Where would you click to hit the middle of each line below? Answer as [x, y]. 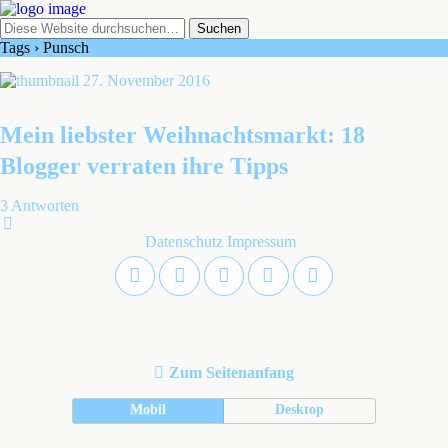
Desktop [300, 409]
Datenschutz [183, 241]
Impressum [261, 241]
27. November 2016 [146, 80]
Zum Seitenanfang [231, 373]
